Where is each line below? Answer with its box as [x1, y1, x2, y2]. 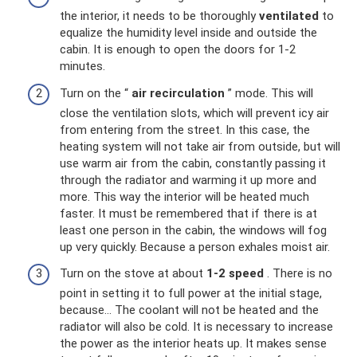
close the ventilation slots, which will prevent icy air [60, 105, 329, 120]
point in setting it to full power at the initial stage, [60, 286, 322, 300]
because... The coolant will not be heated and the [60, 303, 319, 317]
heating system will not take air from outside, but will [60, 139, 340, 154]
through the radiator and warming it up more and [60, 172, 316, 187]
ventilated [259, 9, 319, 23]
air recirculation [131, 85, 225, 100]
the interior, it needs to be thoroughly [60, 9, 259, 23]
